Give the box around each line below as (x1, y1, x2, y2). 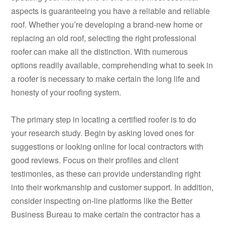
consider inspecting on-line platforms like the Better (11, 195, 193, 207)
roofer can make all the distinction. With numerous (11, 46, 188, 58)
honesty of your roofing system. (11, 86, 122, 98)
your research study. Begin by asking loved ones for (11, 127, 194, 139)
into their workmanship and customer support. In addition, (11, 181, 214, 193)
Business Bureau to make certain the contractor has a (11, 208, 201, 220)
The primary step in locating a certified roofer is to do (11, 114, 197, 126)
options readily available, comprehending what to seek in (11, 59, 213, 71)
